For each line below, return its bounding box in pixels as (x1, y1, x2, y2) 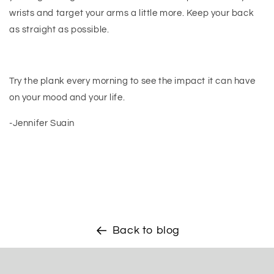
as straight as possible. (9, 25, 109, 34)
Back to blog (112, 224, 180, 236)
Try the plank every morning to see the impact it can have (9, 76, 256, 86)
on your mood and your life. (9, 93, 125, 102)
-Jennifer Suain (9, 119, 77, 128)
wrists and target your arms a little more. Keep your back (9, 9, 254, 18)
